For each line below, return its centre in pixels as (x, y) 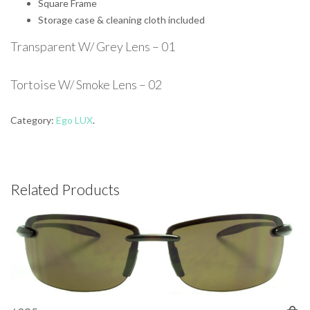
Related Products (65, 189)
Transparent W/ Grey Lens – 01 (93, 46)
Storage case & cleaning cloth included (121, 19)
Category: (33, 120)
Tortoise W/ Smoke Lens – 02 (86, 84)
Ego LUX (74, 120)
